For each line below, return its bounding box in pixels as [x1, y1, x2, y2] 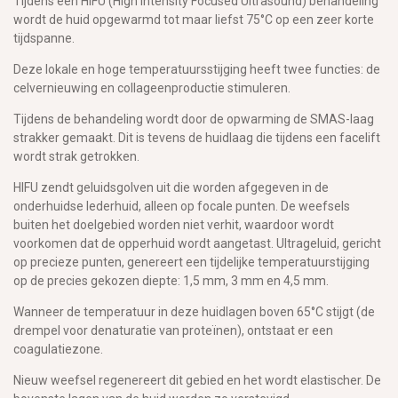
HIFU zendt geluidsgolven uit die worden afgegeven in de [13, 179, 329, 195]
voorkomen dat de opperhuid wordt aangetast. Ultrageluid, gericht [13, 235, 381, 251]
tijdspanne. [13, 30, 75, 45]
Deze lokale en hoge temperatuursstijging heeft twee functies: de [13, 61, 380, 76]
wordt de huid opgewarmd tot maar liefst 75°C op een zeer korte [13, 12, 374, 27]
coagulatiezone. [13, 341, 103, 356]
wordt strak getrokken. [13, 148, 139, 163]
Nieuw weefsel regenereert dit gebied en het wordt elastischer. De [13, 372, 381, 387]
